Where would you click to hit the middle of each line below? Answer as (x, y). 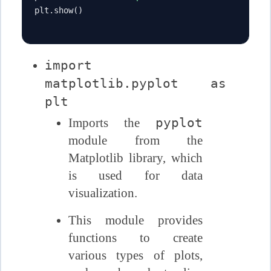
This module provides (135, 220)
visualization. (103, 193)
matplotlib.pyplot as (135, 83)
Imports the (112, 123)
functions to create (135, 238)
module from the (135, 141)
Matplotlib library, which (135, 158)
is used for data (135, 176)
